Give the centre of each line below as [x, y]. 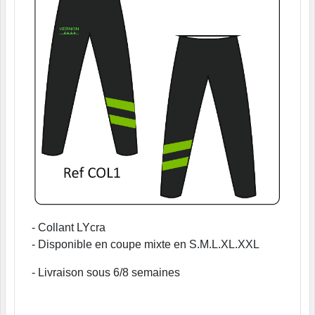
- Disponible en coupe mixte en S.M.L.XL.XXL [146, 245]
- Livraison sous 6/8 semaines [106, 273]
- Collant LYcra [69, 228]
